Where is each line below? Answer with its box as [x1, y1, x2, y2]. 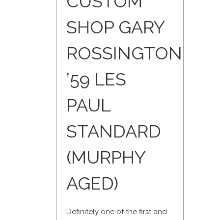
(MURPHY [66, 147, 145, 168]
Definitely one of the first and [66, 207, 167, 217]
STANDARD [66, 121, 161, 142]
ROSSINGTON [66, 43, 182, 64]
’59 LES [66, 69, 126, 90]
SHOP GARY [66, 17, 165, 38]
